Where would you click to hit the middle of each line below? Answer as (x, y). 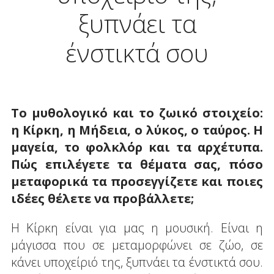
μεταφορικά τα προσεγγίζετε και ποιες (137, 181)
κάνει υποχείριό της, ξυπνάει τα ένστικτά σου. (137, 262)
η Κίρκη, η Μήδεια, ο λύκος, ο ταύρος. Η (137, 130)
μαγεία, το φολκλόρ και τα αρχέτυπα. (137, 147)
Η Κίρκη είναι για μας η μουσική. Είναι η (137, 228)
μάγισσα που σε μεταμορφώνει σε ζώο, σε (137, 245)
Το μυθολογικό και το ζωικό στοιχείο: (137, 113)
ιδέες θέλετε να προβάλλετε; (102, 198)
